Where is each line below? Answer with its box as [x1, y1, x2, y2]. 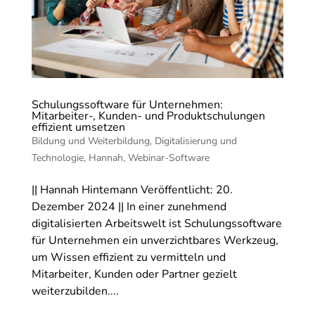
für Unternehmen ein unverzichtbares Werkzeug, [31, 233, 278, 249]
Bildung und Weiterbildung [31, 134, 150, 148]
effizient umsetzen [31, 120, 125, 136]
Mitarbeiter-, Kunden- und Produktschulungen [31, 108, 265, 124]
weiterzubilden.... [31, 283, 119, 300]
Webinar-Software [127, 151, 210, 165]
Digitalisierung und [154, 134, 237, 148]
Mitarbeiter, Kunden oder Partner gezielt [31, 266, 237, 283]
